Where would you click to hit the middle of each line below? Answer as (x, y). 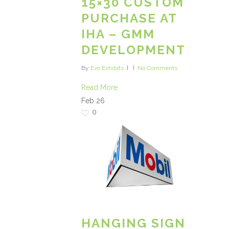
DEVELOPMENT (133, 50)
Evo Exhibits (107, 68)
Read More (99, 88)
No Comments (157, 68)
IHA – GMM (118, 34)
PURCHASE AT (129, 18)
